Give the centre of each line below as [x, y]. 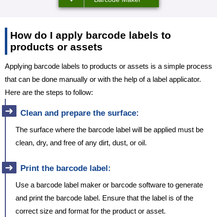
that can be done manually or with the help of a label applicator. [103, 79]
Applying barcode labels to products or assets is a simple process [108, 66]
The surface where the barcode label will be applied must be [109, 130]
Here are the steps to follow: [49, 93]
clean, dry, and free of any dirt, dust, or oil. [81, 143]
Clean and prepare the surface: [80, 113]
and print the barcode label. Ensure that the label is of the [104, 198]
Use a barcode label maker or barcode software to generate [109, 185]
